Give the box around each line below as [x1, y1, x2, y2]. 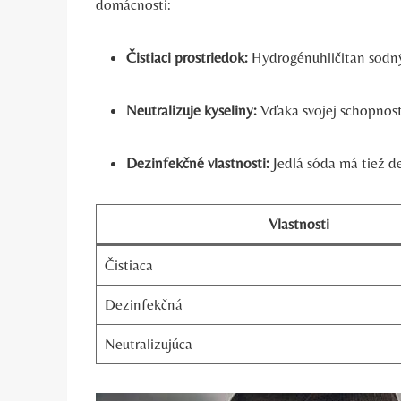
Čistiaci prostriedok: [126, 47, 248, 66]
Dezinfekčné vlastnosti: [126, 153, 269, 172]
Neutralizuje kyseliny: [126, 100, 257, 119]
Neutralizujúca [104, 334, 192, 353]
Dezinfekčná [104, 294, 183, 313]
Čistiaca [104, 255, 153, 274]
